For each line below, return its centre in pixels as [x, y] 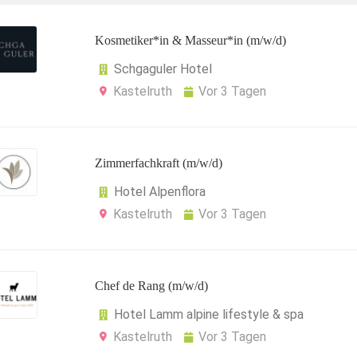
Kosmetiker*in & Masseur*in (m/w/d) [190, 40]
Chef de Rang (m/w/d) [151, 286]
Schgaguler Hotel [163, 69]
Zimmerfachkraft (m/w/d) [159, 163]
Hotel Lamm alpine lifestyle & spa [209, 314]
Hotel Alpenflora [160, 192]
